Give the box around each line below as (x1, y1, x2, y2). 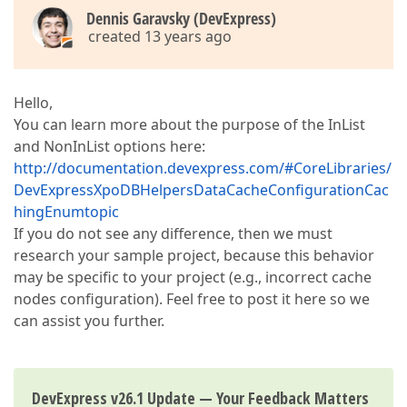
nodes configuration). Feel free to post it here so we (14, 289, 370, 309)
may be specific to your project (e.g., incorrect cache (14, 267, 372, 287)
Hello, (14, 93, 53, 113)
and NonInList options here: (14, 136, 205, 156)
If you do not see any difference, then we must (14, 223, 333, 243)
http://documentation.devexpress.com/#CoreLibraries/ (14, 158, 392, 178)
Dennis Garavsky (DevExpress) (86, 7, 276, 29)
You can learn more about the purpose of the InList (14, 114, 365, 134)
